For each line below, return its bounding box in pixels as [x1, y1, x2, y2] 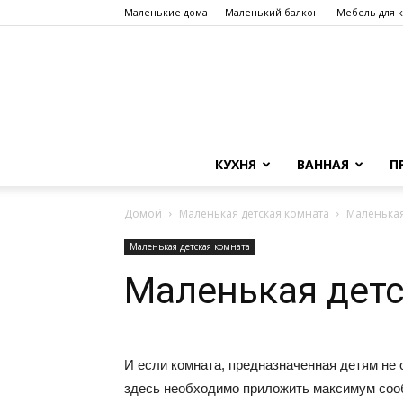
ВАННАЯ [296, 156, 349, 173]
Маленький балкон [225, 5, 319, 19]
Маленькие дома [124, 5, 208, 19]
